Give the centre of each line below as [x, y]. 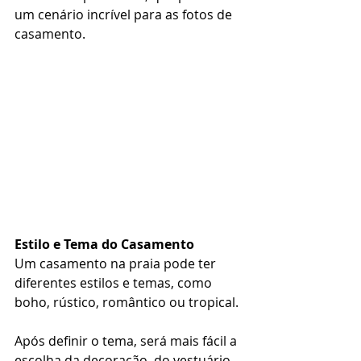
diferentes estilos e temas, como [115, 283]
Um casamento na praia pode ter [117, 264]
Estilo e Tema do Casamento [104, 245]
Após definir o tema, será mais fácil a [127, 341]
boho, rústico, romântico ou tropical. [128, 303]
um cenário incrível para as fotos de [125, 14]
